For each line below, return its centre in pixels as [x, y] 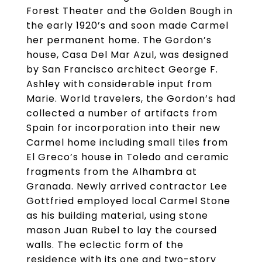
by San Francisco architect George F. [122, 69]
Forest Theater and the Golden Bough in [130, 11]
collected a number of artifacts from [122, 113]
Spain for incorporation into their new [123, 128]
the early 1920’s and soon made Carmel [127, 25]
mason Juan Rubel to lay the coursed [122, 230]
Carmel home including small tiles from [127, 142]
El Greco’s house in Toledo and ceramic [128, 157]
